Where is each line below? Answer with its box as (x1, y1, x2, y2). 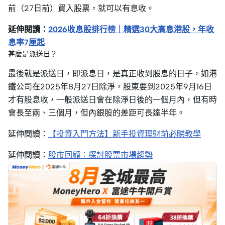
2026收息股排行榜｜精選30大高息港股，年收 (48, 25, 214, 34)
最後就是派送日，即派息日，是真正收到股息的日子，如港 (8, 69, 217, 78)
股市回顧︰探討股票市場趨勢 (48, 150, 153, 160)
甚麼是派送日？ (8, 50, 57, 58)
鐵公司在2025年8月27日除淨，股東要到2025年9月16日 (8, 82, 212, 91)
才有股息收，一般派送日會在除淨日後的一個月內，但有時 (8, 95, 217, 104)
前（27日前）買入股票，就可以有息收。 (8, 4, 154, 13)
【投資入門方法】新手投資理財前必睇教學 (48, 129, 201, 139)
